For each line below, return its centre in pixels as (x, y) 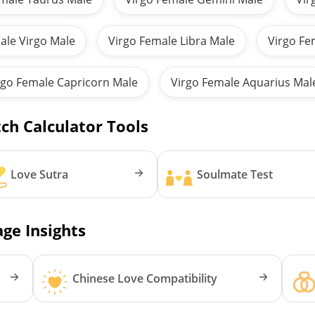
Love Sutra (39, 174)
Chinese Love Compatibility (145, 278)
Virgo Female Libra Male (172, 40)
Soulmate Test (235, 174)
